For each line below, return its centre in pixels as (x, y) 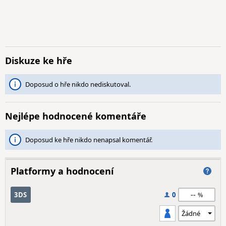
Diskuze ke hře (39, 61)
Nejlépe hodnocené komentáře (76, 116)
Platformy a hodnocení (62, 171)
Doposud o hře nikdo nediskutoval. (78, 84)
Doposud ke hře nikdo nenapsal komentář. (89, 140)
